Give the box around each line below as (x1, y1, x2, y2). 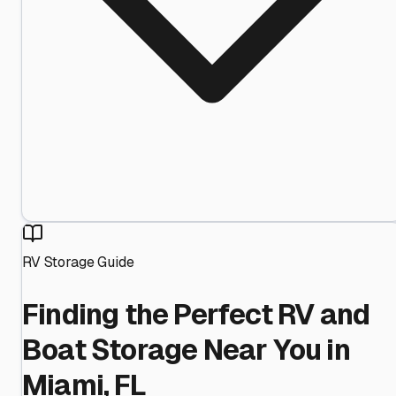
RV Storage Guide (22, 252, 134, 271)
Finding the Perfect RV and (22, 296, 370, 333)
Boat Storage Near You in (22, 331, 350, 369)
